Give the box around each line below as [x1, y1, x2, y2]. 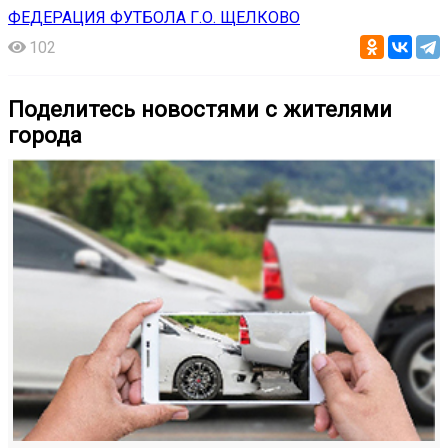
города [8, 121, 82, 148]
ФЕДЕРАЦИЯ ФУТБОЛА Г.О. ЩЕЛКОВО [8, 8, 300, 28]
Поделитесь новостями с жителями [8, 95, 392, 122]
